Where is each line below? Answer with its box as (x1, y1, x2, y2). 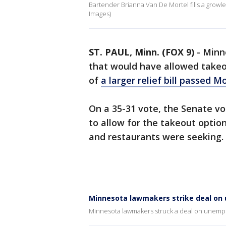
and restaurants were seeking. (89, 131, 223, 143)
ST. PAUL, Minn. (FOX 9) (89, 46, 194, 59)
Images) (89, 9, 111, 19)
